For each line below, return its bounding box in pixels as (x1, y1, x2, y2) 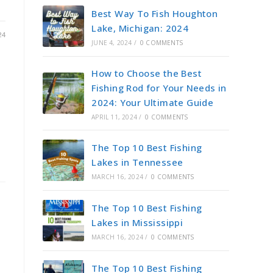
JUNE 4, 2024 (91, 38, 132, 47)
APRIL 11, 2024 (91, 113, 138, 121)
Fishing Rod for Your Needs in (91, 82, 227, 94)
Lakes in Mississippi (91, 216, 183, 229)
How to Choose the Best (91, 67, 202, 79)
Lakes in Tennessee (91, 156, 183, 168)
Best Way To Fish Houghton (91, 7, 218, 19)
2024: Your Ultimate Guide (91, 96, 214, 108)
